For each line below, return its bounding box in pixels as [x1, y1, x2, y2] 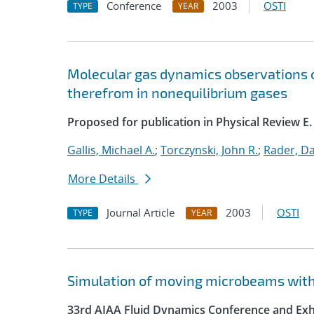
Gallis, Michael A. [67, 142, 155, 158]
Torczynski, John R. [161, 142, 258, 158]
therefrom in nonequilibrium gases [67, 84, 287, 101]
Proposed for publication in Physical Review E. [67, 114, 312, 130]
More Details [68, 171, 138, 186]
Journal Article [107, 205, 175, 219]
